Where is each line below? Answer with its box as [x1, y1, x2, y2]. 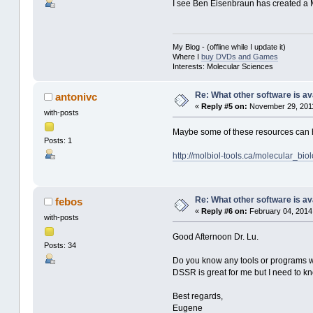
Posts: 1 [43, 136, 72, 145]
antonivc [55, 90, 98, 103]
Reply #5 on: [201, 101, 247, 110]
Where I [172, 52, 201, 61]
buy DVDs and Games [201, 52, 278, 61]
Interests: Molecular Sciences [172, 61, 273, 71]
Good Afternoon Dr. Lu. [172, 231, 259, 242]
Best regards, [172, 291, 223, 301]
